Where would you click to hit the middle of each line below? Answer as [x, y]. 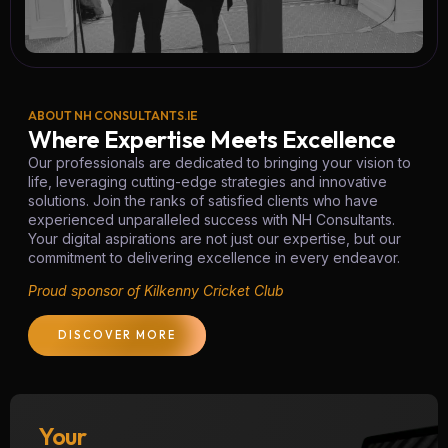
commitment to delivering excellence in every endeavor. [214, 257]
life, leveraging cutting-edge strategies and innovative [207, 181]
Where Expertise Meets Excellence [211, 139]
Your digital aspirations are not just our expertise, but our [214, 238]
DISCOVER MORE [117, 334]
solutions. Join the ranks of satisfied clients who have [203, 200]
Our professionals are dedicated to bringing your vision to [219, 162]
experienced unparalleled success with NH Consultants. [211, 219]
